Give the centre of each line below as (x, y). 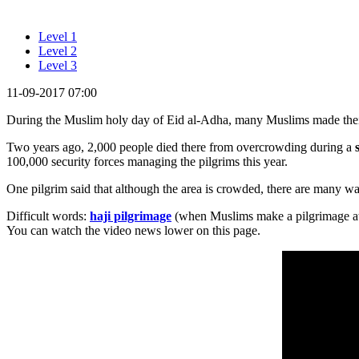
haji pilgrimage (131, 216)
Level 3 (58, 65)
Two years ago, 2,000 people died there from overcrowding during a (181, 147)
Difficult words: (48, 216)
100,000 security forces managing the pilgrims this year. (147, 161)
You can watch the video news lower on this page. (133, 230)
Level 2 (58, 50)
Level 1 (58, 36)
